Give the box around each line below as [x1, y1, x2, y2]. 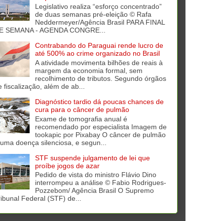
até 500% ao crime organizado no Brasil [35, 49, 160, 58]
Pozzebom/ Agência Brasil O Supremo [35, 186, 154, 195]
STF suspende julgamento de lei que [35, 153, 150, 162]
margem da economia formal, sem [35, 66, 143, 74]
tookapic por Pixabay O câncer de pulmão [35, 130, 166, 139]
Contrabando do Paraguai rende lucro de [35, 41, 163, 50]
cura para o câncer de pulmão [35, 105, 129, 113]
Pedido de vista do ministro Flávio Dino [35, 171, 156, 179]
